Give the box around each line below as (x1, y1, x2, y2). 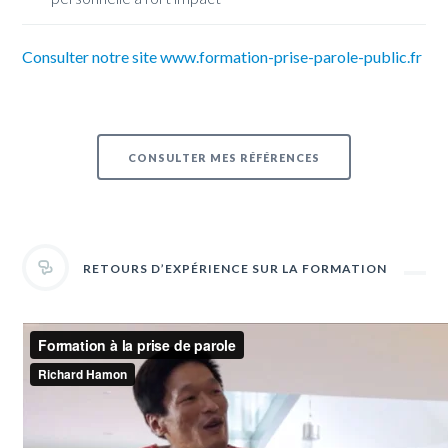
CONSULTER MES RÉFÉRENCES (128, 150, 320, 164)
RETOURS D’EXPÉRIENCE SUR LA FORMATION (83, 261, 388, 277)
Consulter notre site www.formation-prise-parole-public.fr (22, 47, 423, 67)
